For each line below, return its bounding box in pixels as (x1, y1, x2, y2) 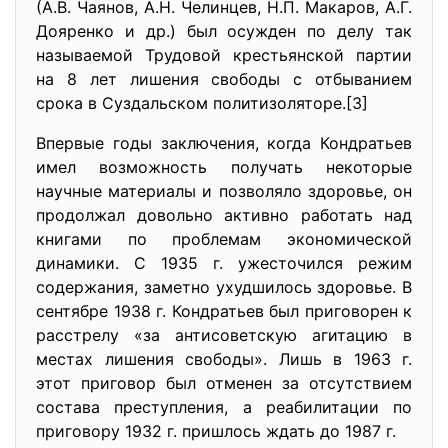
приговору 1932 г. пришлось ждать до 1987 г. (36, 421, 396, 441)
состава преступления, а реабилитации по (36, 397, 412, 417)
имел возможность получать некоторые (36, 157, 412, 177)
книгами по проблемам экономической (36, 229, 412, 249)
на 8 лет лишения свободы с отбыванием (36, 69, 412, 89)
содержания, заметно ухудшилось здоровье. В (36, 277, 412, 297)
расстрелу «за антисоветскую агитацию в (36, 325, 412, 345)
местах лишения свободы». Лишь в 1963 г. (36, 349, 412, 369)
